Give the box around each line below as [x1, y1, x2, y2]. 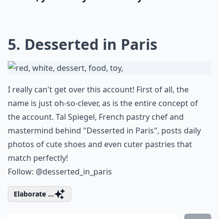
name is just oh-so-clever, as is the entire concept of [8, 98, 198, 109]
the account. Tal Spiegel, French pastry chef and [8, 111, 184, 122]
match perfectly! [8, 153, 68, 163]
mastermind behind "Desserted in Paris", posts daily [8, 125, 201, 136]
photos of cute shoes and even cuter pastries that [8, 139, 192, 150]
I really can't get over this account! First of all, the [8, 84, 189, 95]
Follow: [8, 166, 36, 177]
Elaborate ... [14, 189, 54, 198]
